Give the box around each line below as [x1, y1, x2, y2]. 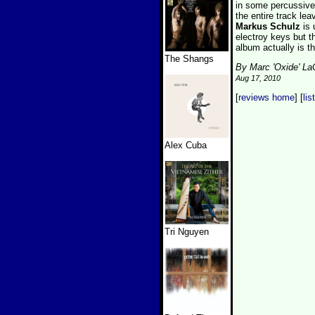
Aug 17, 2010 [236, 74, 281, 82]
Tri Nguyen [165, 226, 209, 237]
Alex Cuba [165, 140, 207, 150]
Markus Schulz [236, 21, 303, 32]
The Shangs [165, 53, 214, 64]
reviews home [238, 92, 295, 103]
